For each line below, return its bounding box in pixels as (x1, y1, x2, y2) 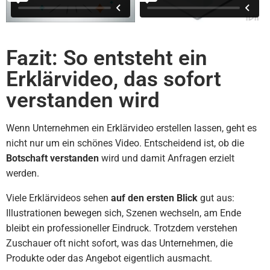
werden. (6, 168, 39, 179)
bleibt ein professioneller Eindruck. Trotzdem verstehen (6, 222, 237, 234)
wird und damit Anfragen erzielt (99, 152, 234, 164)
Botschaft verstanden (6, 152, 99, 164)
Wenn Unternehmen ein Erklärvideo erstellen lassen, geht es (6, 122, 257, 134)
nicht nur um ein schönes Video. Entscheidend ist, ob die (6, 137, 244, 149)
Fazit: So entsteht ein (6, 46, 207, 71)
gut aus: (198, 192, 234, 204)
